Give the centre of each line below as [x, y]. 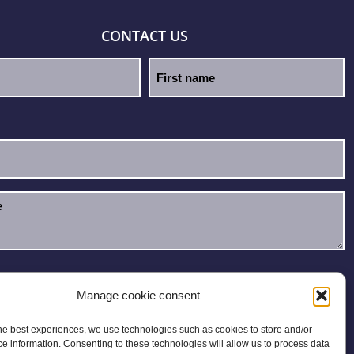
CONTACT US [145, 35]
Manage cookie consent [138, 295]
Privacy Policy [193, 281]
